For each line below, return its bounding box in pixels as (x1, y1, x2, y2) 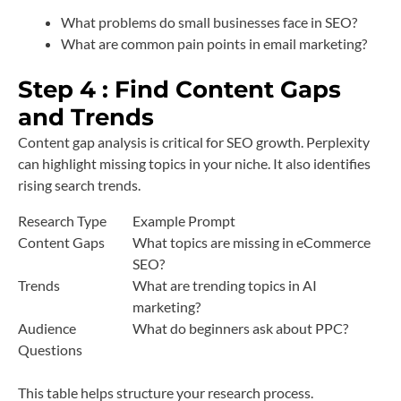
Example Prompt (132, 212, 235, 230)
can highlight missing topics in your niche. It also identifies (18, 155, 371, 173)
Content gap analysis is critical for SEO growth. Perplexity (18, 133, 370, 151)
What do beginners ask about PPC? (132, 320, 348, 337)
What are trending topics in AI (132, 277, 317, 294)
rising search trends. (18, 176, 141, 194)
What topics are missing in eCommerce (132, 234, 371, 252)
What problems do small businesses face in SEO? (61, 13, 357, 31)
